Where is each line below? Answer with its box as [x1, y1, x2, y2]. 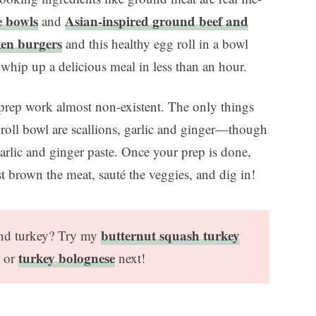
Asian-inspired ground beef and [65, 11, 248, 31]
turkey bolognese [18, 248, 115, 268]
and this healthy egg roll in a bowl [62, 35, 248, 53]
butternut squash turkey [101, 226, 240, 245]
